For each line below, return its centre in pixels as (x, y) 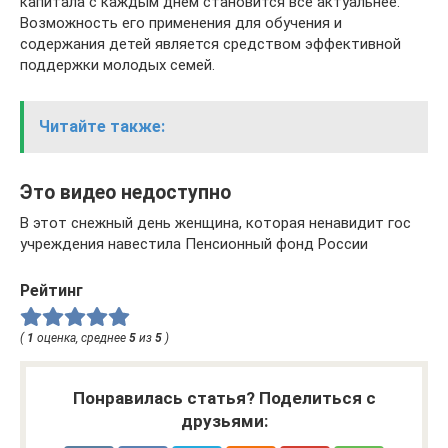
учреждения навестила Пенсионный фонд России (194, 243)
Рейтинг (51, 290)
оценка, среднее (81, 337)
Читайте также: (102, 126)
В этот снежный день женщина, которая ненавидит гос (215, 222)
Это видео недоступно (125, 192)
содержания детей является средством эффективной (210, 43)
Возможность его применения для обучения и (181, 22)
